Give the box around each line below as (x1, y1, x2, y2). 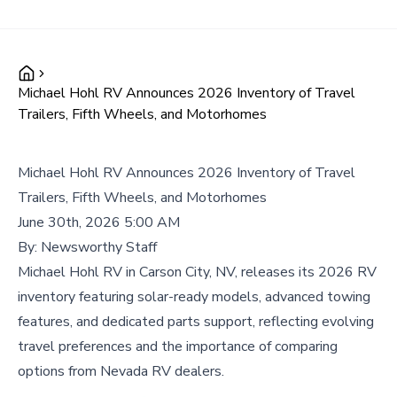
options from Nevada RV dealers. (18, 362, 224, 381)
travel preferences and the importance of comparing (18, 337, 338, 356)
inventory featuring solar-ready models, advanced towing (18, 287, 370, 307)
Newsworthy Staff (41, 237, 157, 257)
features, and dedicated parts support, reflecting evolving (18, 312, 374, 331)
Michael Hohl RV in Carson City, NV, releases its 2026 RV (18, 262, 377, 282)
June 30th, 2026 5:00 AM (18, 213, 180, 232)
